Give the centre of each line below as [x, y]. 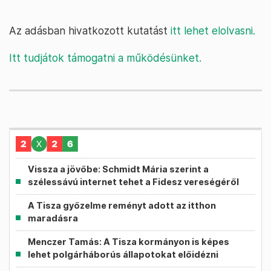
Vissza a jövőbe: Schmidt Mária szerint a [118, 169]
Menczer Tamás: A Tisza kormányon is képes [129, 242]
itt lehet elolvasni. [213, 31]
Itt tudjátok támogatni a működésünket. [105, 58]
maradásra [53, 218]
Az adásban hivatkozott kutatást [90, 31]
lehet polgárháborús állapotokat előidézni [123, 254]
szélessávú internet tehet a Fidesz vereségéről [133, 182]
